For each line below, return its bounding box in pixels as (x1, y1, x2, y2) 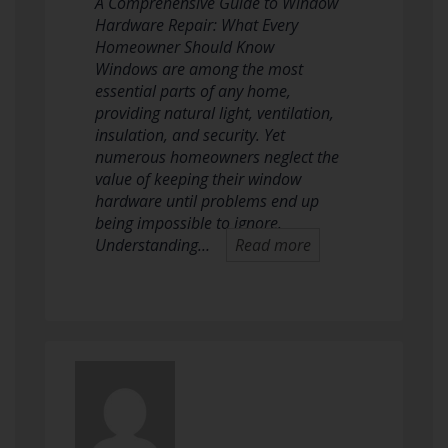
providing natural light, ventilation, (95, 102, 334, 124)
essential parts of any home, (95, 80, 291, 102)
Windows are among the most (95, 58, 303, 80)
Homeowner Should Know (95, 36, 274, 58)
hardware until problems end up (95, 190, 319, 212)
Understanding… (95, 234, 210, 256)
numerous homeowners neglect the (95, 146, 339, 168)
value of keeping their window (95, 168, 301, 190)
